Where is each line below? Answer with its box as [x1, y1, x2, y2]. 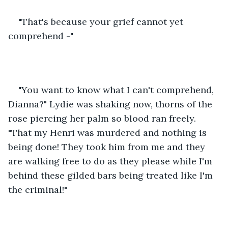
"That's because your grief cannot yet [18, 15, 186, 27]
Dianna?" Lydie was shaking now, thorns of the [8, 98, 215, 110]
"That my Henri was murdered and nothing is [8, 126, 209, 138]
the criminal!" [8, 183, 70, 195]
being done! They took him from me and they [8, 140, 208, 153]
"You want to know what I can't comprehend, [18, 83, 216, 96]
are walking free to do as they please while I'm [8, 155, 215, 167]
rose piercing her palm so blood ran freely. [8, 112, 198, 124]
